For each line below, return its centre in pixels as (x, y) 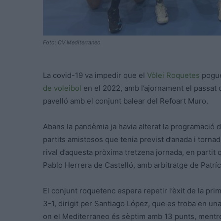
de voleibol (62, 88)
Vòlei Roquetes (173, 75)
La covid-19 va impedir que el (95, 75)
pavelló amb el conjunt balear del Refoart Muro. (126, 101)
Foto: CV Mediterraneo (72, 43)
